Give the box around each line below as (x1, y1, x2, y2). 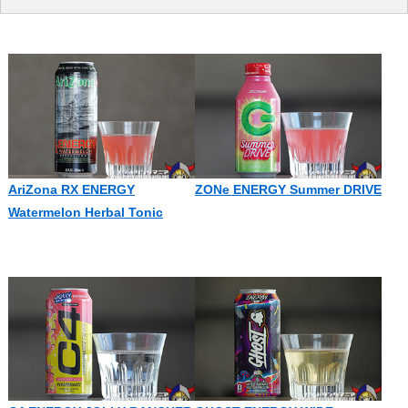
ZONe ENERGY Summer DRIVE (194, 181, 382, 197)
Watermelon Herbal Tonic (7, 204, 163, 219)
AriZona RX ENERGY (7, 181, 135, 197)
